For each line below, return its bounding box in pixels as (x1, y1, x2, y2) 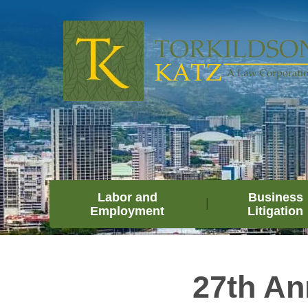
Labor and (97, 190, 157, 204)
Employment (90, 204, 165, 218)
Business (247, 190, 303, 204)
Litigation (247, 204, 304, 218)
